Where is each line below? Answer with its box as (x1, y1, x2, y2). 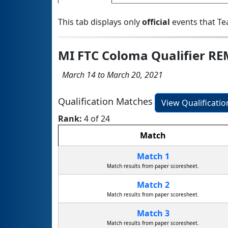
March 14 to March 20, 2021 (58, 69, 163, 81)
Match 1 (136, 151, 169, 162)
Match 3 (136, 208, 169, 219)
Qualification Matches (58, 95, 153, 108)
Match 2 (136, 179, 169, 191)
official (142, 16, 170, 28)
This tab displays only (58, 16, 142, 28)
